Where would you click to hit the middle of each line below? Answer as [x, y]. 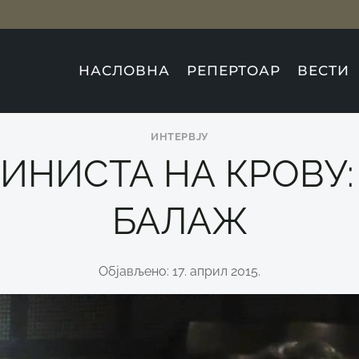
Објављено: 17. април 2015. [179, 271]
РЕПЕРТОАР [234, 71]
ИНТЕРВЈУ [179, 137]
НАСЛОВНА [124, 71]
